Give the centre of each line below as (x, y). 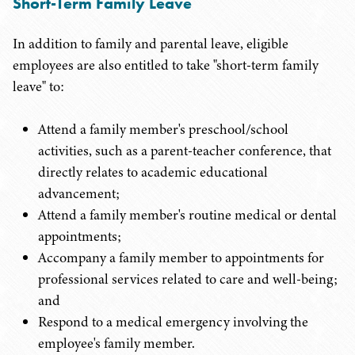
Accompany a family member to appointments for (181, 258)
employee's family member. (116, 343)
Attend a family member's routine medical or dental (187, 215)
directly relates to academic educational (153, 172)
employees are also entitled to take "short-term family (166, 65)
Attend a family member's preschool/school (163, 129)
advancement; (79, 193)
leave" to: (38, 86)
